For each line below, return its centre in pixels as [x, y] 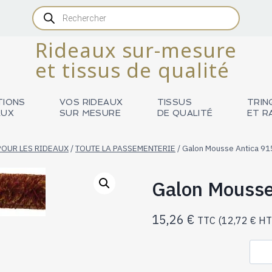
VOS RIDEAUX [91, 102]
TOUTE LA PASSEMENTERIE [125, 148]
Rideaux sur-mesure [136, 51]
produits [50, 30]
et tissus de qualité [132, 71]
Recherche [55, 10]
